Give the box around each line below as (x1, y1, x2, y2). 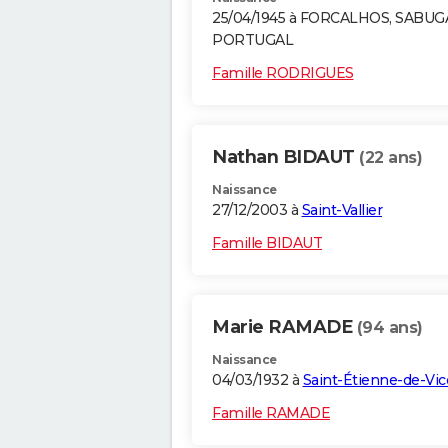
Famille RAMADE (212, 404, 330, 423)
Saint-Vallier (301, 201, 382, 220)
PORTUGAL (212, 31, 293, 50)
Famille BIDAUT (212, 234, 322, 253)
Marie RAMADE (212, 316, 357, 339)
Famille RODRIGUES (212, 64, 354, 83)
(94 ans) (356, 318, 423, 338)
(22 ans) (359, 148, 422, 168)
